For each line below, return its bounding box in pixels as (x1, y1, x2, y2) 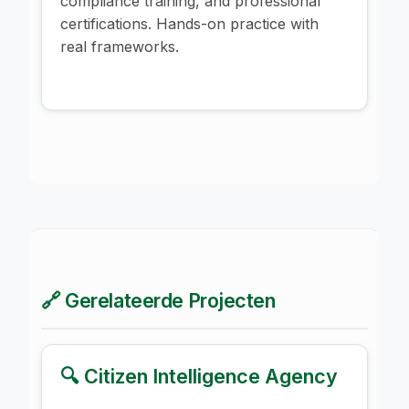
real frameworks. (60, 37, 179, 56)
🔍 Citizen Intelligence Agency (60, 363, 338, 388)
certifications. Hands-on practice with (60, 14, 319, 33)
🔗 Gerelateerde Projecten (41, 288, 276, 312)
